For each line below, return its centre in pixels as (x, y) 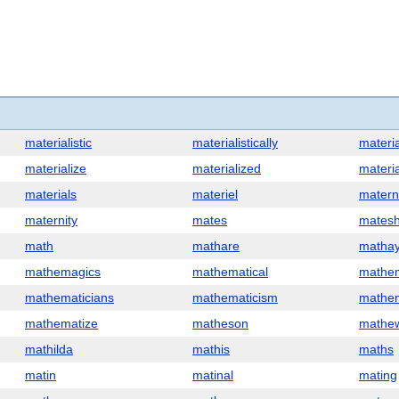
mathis (211, 349)
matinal (213, 375)
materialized (227, 168)
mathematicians (69, 297)
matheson (220, 323)
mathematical (230, 272)
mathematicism (235, 297)
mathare (216, 246)
